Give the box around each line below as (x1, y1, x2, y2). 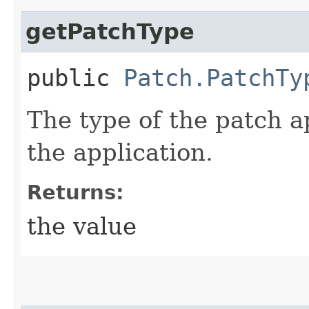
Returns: (27, 180, 124, 204)
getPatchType (26, 19, 195, 44)
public (27, 63, 123, 92)
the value (27, 212, 137, 240)
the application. (27, 138, 213, 166)
